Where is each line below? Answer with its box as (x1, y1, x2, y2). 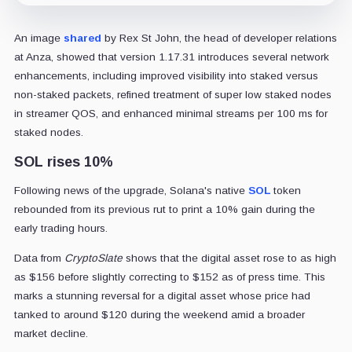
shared (63, 31, 101, 44)
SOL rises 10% (13, 153, 113, 170)
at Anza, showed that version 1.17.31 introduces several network (13, 50, 329, 63)
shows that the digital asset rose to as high (122, 251, 336, 264)
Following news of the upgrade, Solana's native (13, 184, 248, 196)
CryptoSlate (64, 251, 123, 264)
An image (13, 31, 64, 44)
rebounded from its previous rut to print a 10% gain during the (13, 203, 315, 215)
